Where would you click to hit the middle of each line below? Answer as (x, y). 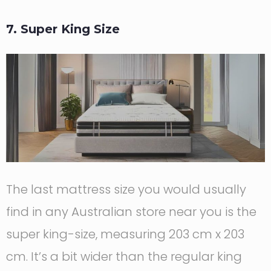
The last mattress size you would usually (126, 189)
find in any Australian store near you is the (131, 212)
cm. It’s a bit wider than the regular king (124, 256)
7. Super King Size (63, 29)
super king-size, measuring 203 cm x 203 (125, 234)
